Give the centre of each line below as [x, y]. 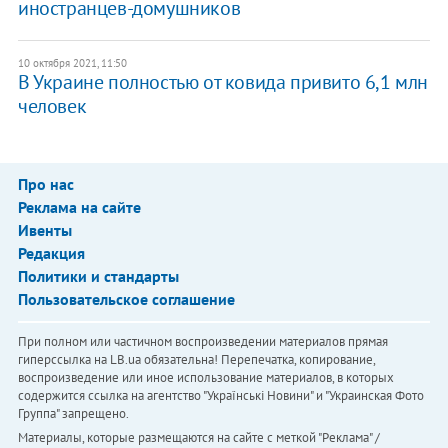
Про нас [45, 184]
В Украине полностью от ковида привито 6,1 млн [222, 82]
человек [52, 106]
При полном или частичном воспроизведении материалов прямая [202, 342]
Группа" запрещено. [73, 414]
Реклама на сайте [79, 207]
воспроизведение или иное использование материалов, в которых [205, 378]
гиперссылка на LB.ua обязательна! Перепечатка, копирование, [196, 360]
